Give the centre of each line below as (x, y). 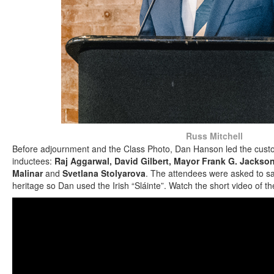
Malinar (28, 173)
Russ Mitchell (214, 135)
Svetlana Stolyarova (104, 173)
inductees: (33, 161)
